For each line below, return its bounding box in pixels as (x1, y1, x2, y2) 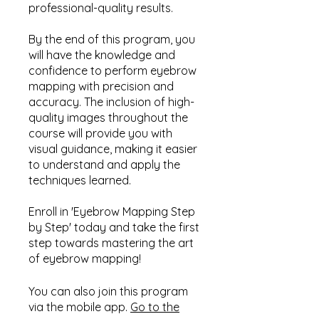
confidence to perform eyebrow (28, 63, 197, 78)
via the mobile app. (28, 300, 127, 315)
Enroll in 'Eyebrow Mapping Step (28, 204, 195, 219)
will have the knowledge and (28, 48, 175, 63)
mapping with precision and (28, 79, 174, 94)
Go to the (130, 300, 179, 315)
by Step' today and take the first (28, 220, 199, 235)
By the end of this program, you (28, 32, 195, 47)
